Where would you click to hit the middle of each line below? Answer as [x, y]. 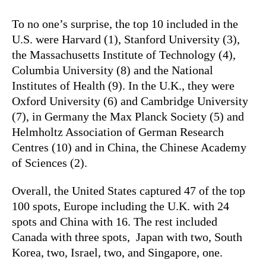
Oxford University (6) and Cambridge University [130, 101]
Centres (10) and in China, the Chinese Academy [129, 147]
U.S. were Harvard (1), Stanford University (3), [126, 39]
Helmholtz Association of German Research [118, 132]
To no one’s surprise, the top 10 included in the [125, 23]
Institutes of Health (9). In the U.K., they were [123, 85]
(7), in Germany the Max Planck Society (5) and [128, 116]
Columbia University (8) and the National [113, 70]
